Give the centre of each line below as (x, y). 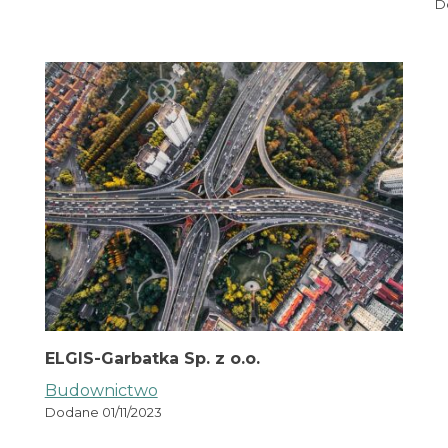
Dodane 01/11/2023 (103, 413)
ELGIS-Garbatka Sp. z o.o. (152, 359)
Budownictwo (101, 391)
